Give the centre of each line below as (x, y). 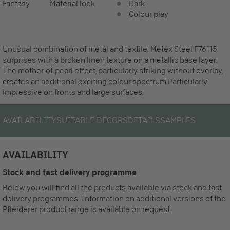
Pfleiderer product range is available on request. (87, 209)
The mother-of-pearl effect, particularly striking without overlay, (113, 71)
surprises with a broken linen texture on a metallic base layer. (110, 60)
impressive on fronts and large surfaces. (73, 92)
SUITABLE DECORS (92, 120)
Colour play (149, 14)
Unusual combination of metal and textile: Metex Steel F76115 (110, 49)
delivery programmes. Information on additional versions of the (114, 198)
